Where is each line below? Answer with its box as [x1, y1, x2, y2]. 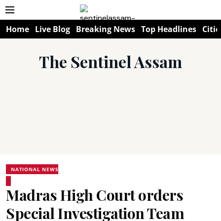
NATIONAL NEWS [11, 166, 59, 173]
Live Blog [35, 24, 70, 35]
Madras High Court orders [6, 185, 183, 205]
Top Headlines [141, 24, 196, 35]
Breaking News [76, 24, 135, 35]
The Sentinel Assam [39, 51, 182, 72]
